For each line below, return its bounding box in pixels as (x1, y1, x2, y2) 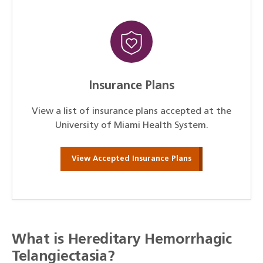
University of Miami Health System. (55, 121, 208, 131)
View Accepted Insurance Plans (72, 154, 191, 163)
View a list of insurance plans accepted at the (32, 107, 231, 117)
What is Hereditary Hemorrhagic (12, 232, 232, 248)
